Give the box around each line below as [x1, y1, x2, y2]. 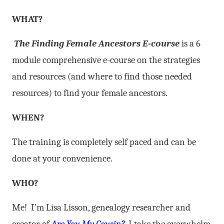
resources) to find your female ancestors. [12, 87, 167, 98]
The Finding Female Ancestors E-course [12, 37, 181, 49]
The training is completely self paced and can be [12, 136, 196, 147]
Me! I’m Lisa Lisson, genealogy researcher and [12, 201, 190, 213]
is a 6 [181, 37, 200, 49]
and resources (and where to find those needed [12, 70, 192, 82]
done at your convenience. [12, 152, 112, 164]
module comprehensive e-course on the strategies [12, 54, 200, 65]
